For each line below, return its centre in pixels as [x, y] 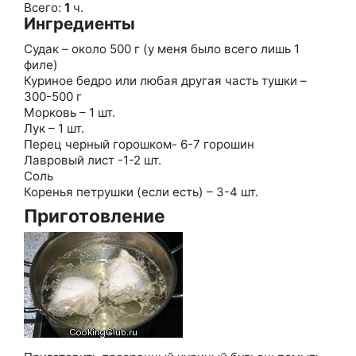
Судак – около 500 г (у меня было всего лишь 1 [162, 48]
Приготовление [95, 216]
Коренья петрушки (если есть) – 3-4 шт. [141, 192]
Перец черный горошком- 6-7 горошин [139, 144]
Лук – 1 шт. [54, 128]
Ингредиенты [79, 23]
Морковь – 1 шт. [70, 112]
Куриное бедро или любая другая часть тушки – [165, 80]
